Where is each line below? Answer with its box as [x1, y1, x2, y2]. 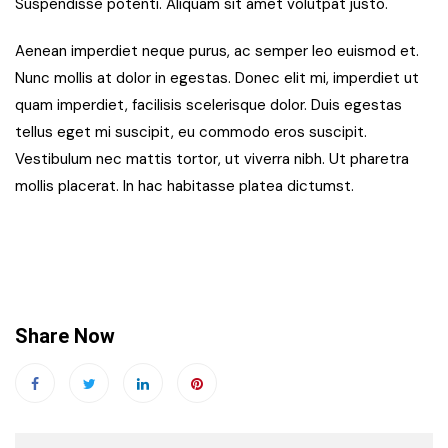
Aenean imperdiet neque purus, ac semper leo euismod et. [15, 41, 419, 62]
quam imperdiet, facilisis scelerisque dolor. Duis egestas [15, 95, 402, 116]
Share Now [15, 324, 115, 349]
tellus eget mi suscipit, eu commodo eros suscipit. [15, 122, 367, 143]
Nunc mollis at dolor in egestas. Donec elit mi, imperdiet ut [15, 68, 419, 89]
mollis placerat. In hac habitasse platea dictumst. [15, 176, 354, 197]
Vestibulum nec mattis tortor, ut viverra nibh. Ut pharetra [15, 149, 409, 170]
